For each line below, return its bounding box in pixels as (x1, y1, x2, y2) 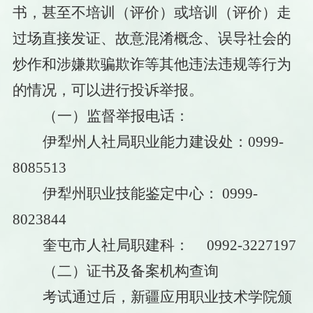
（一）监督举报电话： (42, 107, 189, 124)
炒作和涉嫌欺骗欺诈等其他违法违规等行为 (12, 55, 291, 73)
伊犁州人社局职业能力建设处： (42, 133, 248, 150)
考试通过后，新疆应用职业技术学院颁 (42, 288, 292, 305)
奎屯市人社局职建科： (42, 236, 189, 254)
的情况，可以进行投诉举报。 (12, 81, 203, 99)
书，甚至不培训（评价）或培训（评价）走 (12, 3, 291, 21)
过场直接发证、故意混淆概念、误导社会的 (12, 29, 291, 47)
